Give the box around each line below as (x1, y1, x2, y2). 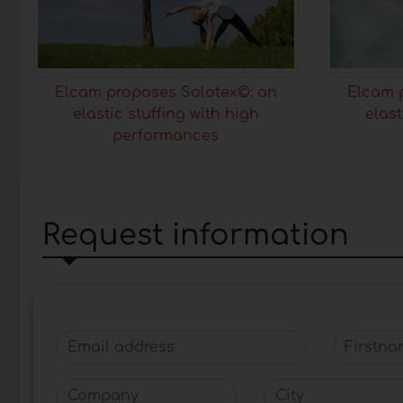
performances (112, 127, 219, 144)
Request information (42, 219, 349, 251)
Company (55, 380, 126, 397)
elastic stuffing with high (72, 105, 259, 122)
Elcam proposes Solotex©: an (54, 84, 277, 101)
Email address (55, 331, 162, 348)
